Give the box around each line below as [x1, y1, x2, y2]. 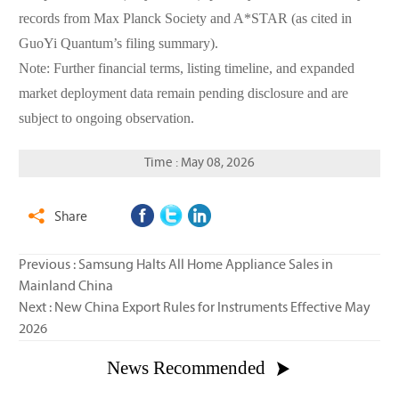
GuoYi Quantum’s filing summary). [18, 37, 218, 53]
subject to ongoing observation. [18, 111, 194, 127]
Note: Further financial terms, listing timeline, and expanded [18, 61, 354, 77]
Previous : [18, 258, 78, 273]
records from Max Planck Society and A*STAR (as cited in [18, 12, 352, 28]
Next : [18, 301, 54, 316]
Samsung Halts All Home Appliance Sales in [77, 258, 333, 273]
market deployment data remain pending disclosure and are [18, 86, 348, 102]
